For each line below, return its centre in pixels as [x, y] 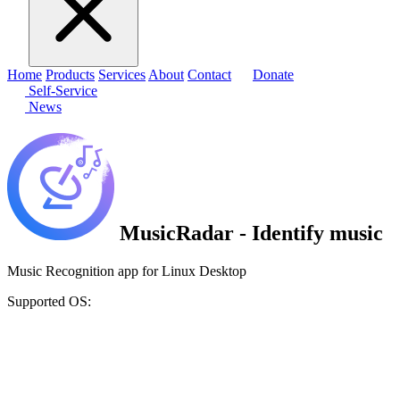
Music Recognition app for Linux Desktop [127, 271]
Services [122, 75]
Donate [273, 75]
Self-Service [61, 91]
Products [70, 75]
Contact [209, 75]
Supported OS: [49, 302]
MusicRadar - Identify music [249, 233]
